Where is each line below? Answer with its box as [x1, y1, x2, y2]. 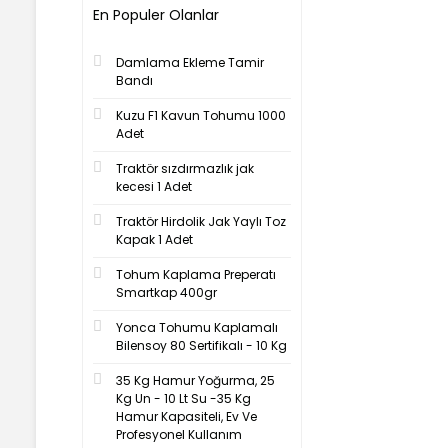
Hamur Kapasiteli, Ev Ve [116, 408, 257, 425]
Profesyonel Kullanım [116, 426, 242, 443]
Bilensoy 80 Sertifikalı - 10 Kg [116, 337, 287, 354]
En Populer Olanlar [93, 5, 219, 25]
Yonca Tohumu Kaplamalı [116, 319, 278, 336]
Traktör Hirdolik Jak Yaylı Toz [116, 213, 286, 230]
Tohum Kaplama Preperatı [116, 266, 276, 283]
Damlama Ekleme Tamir [116, 54, 264, 71]
